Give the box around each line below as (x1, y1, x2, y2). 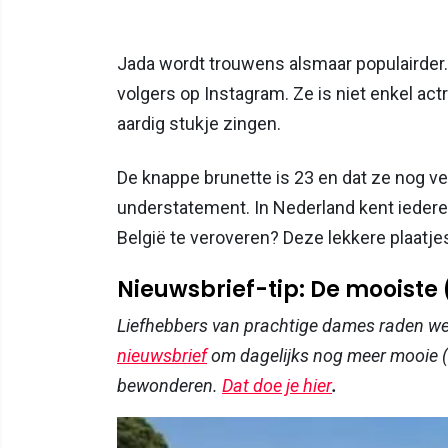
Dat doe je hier (222, 375, 332, 397)
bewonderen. (117, 375, 222, 397)
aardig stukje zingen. (117, 113, 281, 135)
